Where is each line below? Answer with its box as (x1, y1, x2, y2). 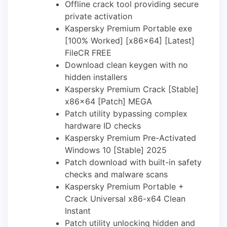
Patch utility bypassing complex (65, 108, 187, 119)
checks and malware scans (65, 169, 168, 179)
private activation (65, 11, 132, 21)
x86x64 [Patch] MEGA (65, 96, 152, 106)
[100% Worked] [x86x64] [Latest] (65, 35, 195, 46)
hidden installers (65, 71, 127, 82)
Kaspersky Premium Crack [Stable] (65, 84, 199, 94)
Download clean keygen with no (65, 59, 188, 70)
